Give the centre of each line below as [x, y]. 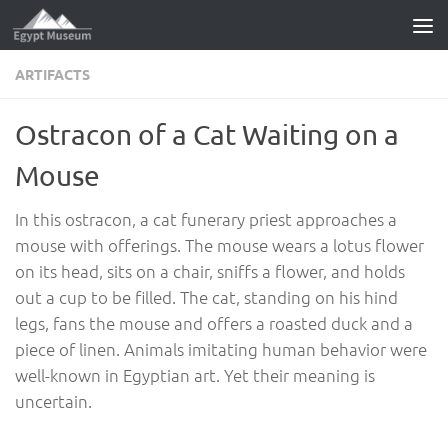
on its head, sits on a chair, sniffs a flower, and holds [210, 271]
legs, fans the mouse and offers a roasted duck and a [214, 323]
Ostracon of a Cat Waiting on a [207, 134]
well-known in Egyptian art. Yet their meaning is [195, 375]
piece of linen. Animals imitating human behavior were [221, 349]
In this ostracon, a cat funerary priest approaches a [206, 219]
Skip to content [85, 29]
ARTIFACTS [52, 74]
